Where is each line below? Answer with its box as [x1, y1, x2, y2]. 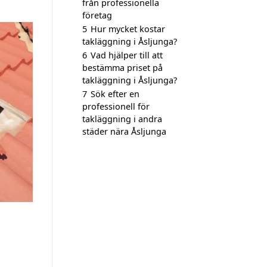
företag [82, 10, 112, 21]
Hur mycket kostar [91, 23, 165, 35]
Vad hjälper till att [91, 49, 163, 61]
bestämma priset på [82, 62, 163, 73]
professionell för [82, 101, 150, 112]
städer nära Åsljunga [82, 126, 166, 137]
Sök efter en [91, 88, 139, 100]
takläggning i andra [82, 113, 162, 125]
